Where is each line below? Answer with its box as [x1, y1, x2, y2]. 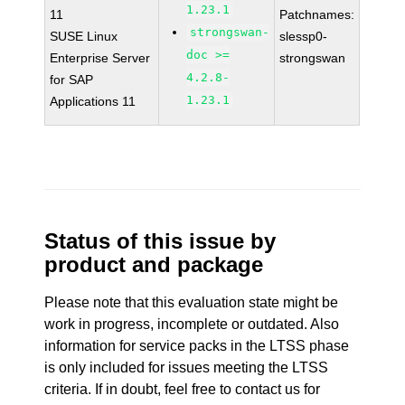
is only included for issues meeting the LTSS [44, 360, 329, 375]
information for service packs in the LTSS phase [44, 338, 350, 353]
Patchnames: [279, 7, 355, 22]
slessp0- [279, 29, 328, 43]
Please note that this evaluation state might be [44, 295, 339, 310]
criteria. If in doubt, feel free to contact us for [44, 381, 321, 397]
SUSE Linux [50, 29, 118, 43]
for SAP [50, 72, 94, 87]
